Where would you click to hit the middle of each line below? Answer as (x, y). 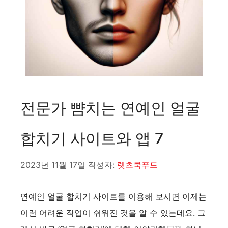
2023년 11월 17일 (53, 165)
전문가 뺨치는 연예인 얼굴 (110, 108)
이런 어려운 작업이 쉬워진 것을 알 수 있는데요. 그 (113, 213)
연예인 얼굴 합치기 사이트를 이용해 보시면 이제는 (113, 196)
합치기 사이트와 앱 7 (92, 138)
